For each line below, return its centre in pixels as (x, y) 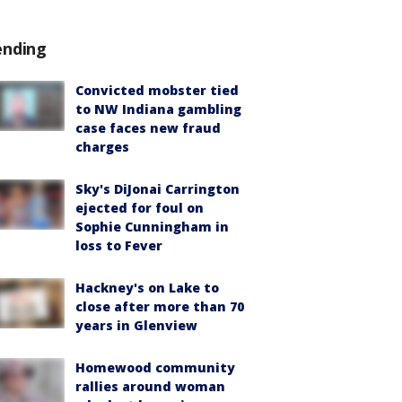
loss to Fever (119, 245)
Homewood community (155, 367)
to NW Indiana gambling (158, 109)
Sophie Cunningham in (152, 227)
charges (102, 147)
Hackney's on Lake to (147, 288)
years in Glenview (136, 325)
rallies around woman (150, 386)
